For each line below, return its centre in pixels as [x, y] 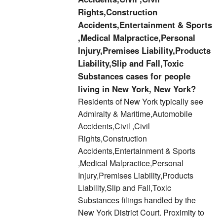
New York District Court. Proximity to [141, 212]
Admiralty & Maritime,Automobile [135, 114]
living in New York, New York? [137, 89]
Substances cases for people [134, 76]
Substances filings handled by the [137, 200]
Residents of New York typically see [141, 101]
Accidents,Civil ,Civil [114, 126]
